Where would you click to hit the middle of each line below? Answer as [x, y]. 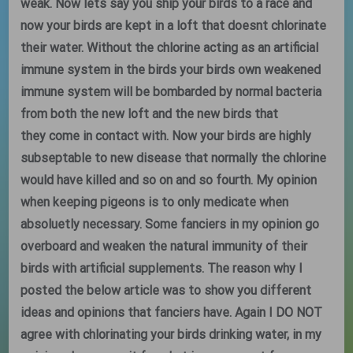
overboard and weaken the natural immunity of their [164, 246]
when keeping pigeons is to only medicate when [155, 202]
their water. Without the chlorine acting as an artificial [170, 48]
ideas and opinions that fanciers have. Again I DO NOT [172, 312]
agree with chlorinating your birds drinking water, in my [171, 334]
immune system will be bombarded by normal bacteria [171, 92]
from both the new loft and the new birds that [150, 114]
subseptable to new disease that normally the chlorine [174, 158]
